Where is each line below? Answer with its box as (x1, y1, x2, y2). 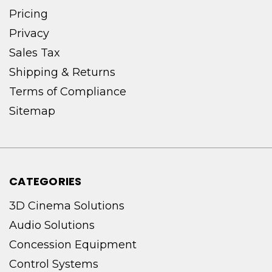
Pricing (9, 7, 48, 21)
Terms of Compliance (9, 84, 126, 98)
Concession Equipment (9, 237, 137, 251)
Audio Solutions (9, 218, 95, 232)
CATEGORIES (9, 173, 82, 189)
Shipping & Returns (9, 65, 115, 79)
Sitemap (9, 104, 55, 118)
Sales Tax (9, 46, 60, 59)
